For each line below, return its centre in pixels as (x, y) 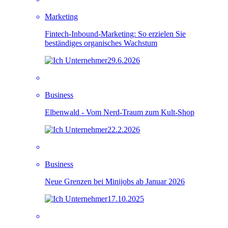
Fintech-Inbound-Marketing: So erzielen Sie (115, 34)
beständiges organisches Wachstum (101, 43)
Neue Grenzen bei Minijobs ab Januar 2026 (115, 181)
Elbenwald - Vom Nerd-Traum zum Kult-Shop (120, 112)
